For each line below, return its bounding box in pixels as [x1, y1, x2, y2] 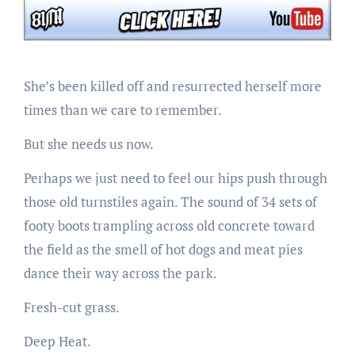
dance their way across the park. [23, 263, 217, 282]
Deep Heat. [23, 331, 91, 350]
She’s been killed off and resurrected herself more [23, 76, 322, 95]
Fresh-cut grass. [23, 297, 120, 316]
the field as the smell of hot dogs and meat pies [23, 239, 303, 258]
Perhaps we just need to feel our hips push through [23, 168, 327, 187]
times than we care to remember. [23, 100, 222, 119]
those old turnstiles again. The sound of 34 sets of [23, 192, 317, 211]
